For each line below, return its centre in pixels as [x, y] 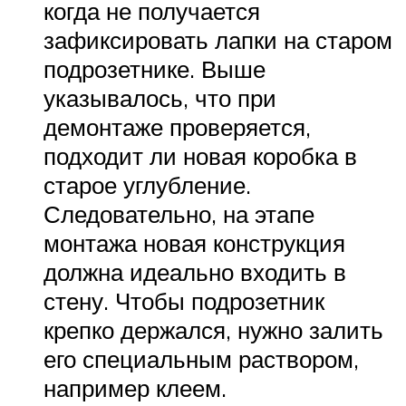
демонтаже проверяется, [177, 126]
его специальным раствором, [201, 358]
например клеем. [135, 387]
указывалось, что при [160, 97]
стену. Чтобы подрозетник [184, 300]
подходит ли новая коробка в [200, 155]
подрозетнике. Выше [155, 68]
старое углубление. [147, 184]
